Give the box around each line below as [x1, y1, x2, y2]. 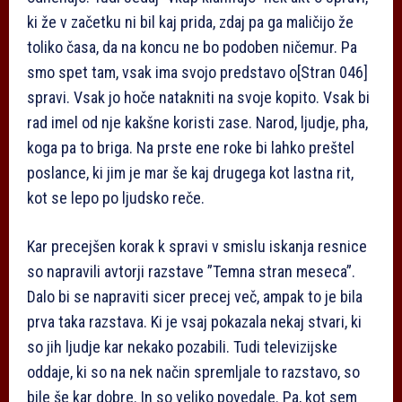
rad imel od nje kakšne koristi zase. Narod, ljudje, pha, [27, 113, 368, 133]
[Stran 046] [297, 63, 368, 83]
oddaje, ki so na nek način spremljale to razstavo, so [27, 363, 360, 382]
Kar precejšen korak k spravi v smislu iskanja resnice [27, 237, 367, 257]
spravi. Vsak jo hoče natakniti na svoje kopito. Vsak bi [27, 88, 370, 108]
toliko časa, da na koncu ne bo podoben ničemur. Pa [27, 38, 357, 57]
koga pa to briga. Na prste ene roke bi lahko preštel [27, 138, 354, 158]
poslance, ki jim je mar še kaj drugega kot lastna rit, [27, 163, 354, 183]
